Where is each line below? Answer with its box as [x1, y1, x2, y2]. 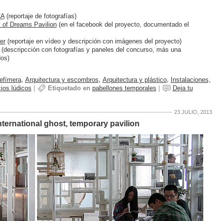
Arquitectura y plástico [102, 76, 167, 84]
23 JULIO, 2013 [174, 109, 212, 115]
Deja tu [172, 84, 193, 92]
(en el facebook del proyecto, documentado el [56, 20, 189, 28]
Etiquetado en [47, 84, 90, 92]
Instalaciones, [170, 76, 211, 84]
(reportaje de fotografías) [4, 12, 76, 20]
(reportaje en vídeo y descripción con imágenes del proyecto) [5, 37, 182, 45]
